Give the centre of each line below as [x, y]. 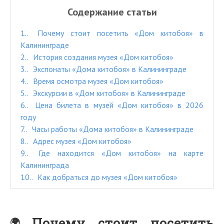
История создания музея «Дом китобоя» [102, 57]
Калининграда [45, 165]
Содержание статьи [112, 12]
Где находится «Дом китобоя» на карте [117, 153]
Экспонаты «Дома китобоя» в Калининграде [109, 69]
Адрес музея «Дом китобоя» [81, 141]
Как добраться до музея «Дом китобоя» [106, 177]
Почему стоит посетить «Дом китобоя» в [117, 33]
